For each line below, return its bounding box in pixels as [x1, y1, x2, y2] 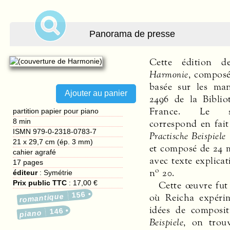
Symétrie [44, 168, 73, 177]
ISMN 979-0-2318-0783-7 [13, 127, 97, 136]
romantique [19, 191, 65, 204]
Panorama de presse [89, 29, 175, 40]
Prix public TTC [13, 178, 67, 187]
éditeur [13, 168, 38, 177]
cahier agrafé [13, 147, 56, 156]
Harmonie [149, 68, 188, 81]
